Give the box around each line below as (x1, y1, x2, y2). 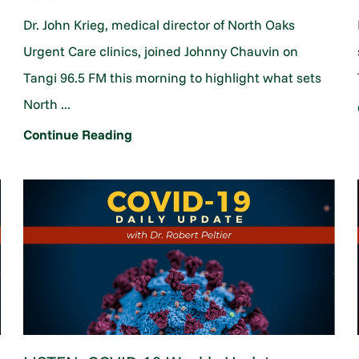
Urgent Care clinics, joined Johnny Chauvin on (22, 42, 298, 59)
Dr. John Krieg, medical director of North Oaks (22, 15, 295, 33)
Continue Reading (22, 125, 132, 143)
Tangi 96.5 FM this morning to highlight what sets (22, 68, 321, 86)
